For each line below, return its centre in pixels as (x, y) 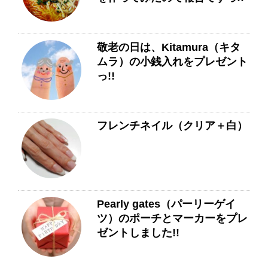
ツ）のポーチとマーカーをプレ (172, 218)
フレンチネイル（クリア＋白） (172, 126)
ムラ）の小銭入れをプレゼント (172, 62)
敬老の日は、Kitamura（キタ (169, 47)
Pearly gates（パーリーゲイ (166, 204)
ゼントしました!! (138, 233)
